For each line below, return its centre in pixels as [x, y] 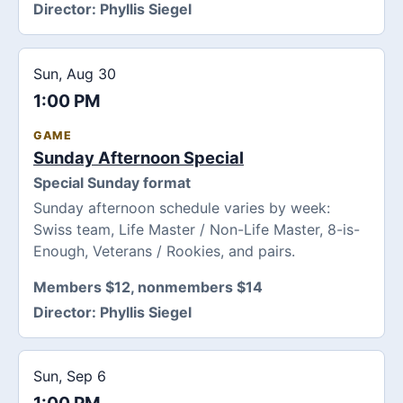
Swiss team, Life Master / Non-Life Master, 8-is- [197, 229]
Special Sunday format [112, 182]
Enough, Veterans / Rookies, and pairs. [164, 251]
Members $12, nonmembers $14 [148, 287]
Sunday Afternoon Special [139, 157]
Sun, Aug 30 [75, 73]
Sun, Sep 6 [70, 376]
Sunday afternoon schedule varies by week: [182, 207]
